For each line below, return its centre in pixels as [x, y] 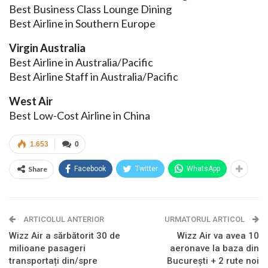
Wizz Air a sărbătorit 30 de [65, 236]
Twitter [147, 169]
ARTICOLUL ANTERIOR [63, 220]
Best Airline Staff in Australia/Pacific [94, 77]
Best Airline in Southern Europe [82, 24]
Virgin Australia [47, 48]
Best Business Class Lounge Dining [90, 9]
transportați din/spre [53, 261]
